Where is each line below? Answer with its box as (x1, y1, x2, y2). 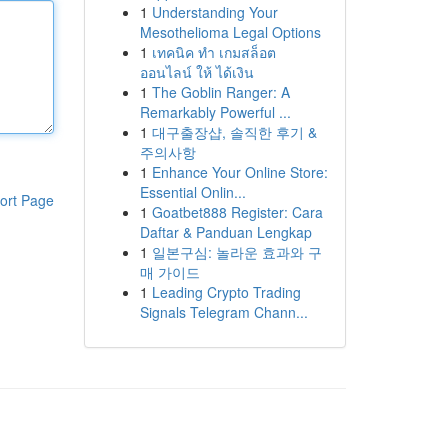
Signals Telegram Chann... (139, 302, 308, 322)
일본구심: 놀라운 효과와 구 (151, 242, 322, 262)
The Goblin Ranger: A (151, 82, 290, 102)
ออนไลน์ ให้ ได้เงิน (139, 62, 254, 82)
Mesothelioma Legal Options (139, 22, 321, 42)
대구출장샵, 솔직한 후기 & (151, 122, 317, 142)
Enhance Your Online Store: (151, 162, 328, 182)
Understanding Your (151, 2, 278, 22)
